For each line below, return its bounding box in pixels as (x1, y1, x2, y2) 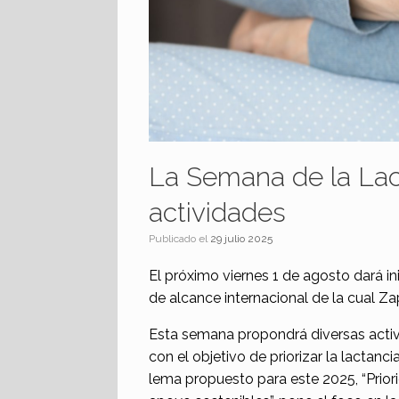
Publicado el (155, 232, 210, 246)
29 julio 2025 (210, 232, 273, 246)
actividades (149, 197, 286, 229)
